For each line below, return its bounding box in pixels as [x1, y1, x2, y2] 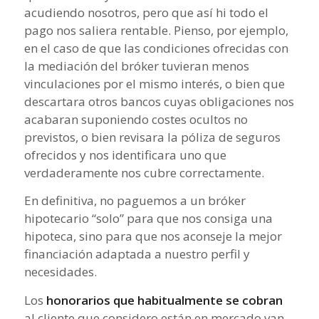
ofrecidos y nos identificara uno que [23, 146, 226, 163]
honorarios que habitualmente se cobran [46, 291, 283, 308]
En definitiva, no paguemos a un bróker [23, 192, 246, 209]
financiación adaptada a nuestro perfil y [23, 246, 250, 263]
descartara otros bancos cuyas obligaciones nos [23, 93, 294, 110]
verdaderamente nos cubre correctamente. [23, 164, 264, 181]
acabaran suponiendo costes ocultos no [23, 110, 248, 127]
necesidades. [23, 263, 97, 281]
